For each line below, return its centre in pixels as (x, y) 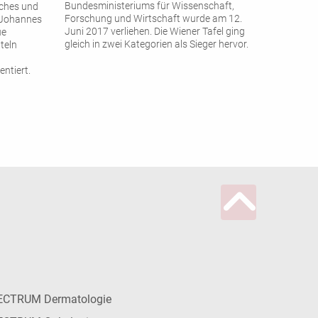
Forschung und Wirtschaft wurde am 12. (153, 19)
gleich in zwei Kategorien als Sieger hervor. (157, 45)
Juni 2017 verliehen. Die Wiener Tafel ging (155, 32)
